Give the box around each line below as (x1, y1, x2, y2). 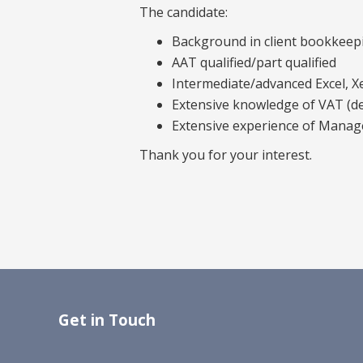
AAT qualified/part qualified (172, 53, 336, 71)
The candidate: (139, 2, 228, 21)
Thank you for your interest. (139, 145, 312, 164)
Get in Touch (58, 309, 156, 330)
